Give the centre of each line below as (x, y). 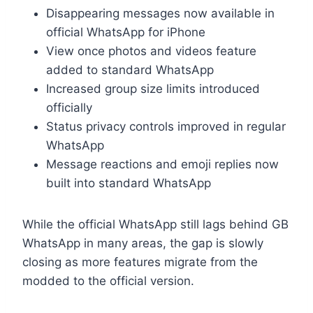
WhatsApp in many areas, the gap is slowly (143, 243)
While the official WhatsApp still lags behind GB (155, 224)
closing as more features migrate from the (140, 262)
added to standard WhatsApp (130, 70)
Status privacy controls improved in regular (166, 126)
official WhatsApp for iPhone (126, 32)
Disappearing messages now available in (160, 13)
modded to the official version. (108, 281)
